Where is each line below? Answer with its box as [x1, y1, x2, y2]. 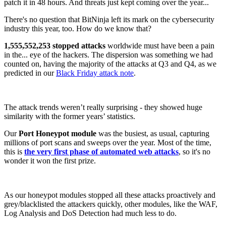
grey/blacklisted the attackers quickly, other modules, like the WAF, [4, 200, 217, 209]
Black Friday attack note [56, 69, 134, 78]
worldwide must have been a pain [105, 41, 214, 50]
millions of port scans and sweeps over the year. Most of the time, [4, 138, 211, 147]
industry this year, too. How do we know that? [4, 24, 151, 33]
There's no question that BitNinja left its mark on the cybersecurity [4, 15, 214, 24]
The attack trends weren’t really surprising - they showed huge [4, 103, 202, 112]
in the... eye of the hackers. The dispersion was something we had [4, 50, 213, 60]
